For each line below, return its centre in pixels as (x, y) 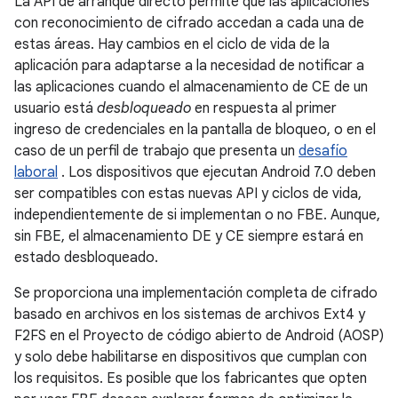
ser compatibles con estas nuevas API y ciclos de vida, (188, 194)
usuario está (56, 108)
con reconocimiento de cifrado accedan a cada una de (189, 23)
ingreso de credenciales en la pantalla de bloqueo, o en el (195, 130)
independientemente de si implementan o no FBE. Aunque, (197, 215)
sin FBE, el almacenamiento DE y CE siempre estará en (189, 236)
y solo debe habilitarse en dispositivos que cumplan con (191, 357)
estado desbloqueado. (86, 258)
